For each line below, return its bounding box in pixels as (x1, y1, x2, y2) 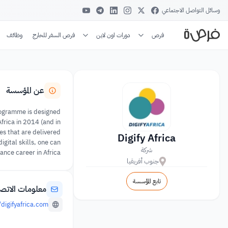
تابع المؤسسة (132, 177, 161, 186)
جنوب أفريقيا (127, 156, 159, 166)
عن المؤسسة (6, 84, 44, 97)
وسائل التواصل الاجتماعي (162, 5, 220, 15)
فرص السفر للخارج (33, 31, 75, 40)
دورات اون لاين (96, 31, 130, 40)
